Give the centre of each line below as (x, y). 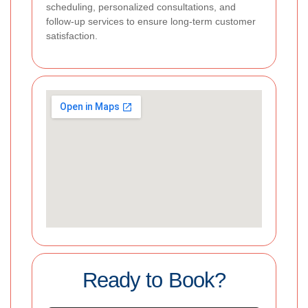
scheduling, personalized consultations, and (141, 7)
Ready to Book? (154, 280)
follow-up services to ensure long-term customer (151, 22)
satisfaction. (72, 36)
